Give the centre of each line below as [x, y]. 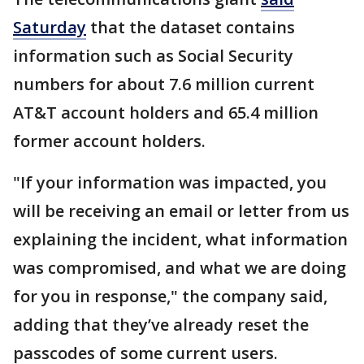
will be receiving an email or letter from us [181, 211]
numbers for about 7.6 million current [164, 84]
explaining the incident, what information [180, 240]
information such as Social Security [153, 56]
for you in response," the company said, [170, 297]
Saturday [50, 28]
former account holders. [109, 141]
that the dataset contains [191, 28]
